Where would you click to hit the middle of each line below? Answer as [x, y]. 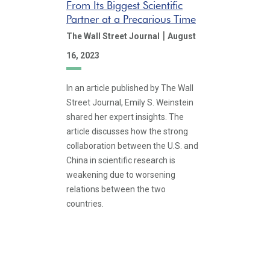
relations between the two [116, 189]
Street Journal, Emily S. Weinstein [130, 102]
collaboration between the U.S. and [132, 146]
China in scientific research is [121, 160]
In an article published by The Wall [130, 88]
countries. [85, 204]
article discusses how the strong [127, 131]
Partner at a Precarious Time [131, 19]
